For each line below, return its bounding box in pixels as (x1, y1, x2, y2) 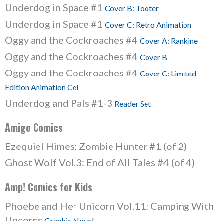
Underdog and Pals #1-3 (5, 97, 114, 109)
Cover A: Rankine (140, 36, 198, 45)
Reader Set (114, 99, 151, 108)
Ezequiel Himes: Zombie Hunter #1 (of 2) (5, 140, 187, 152)
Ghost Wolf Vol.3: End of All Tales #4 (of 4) (5, 156, 195, 168)
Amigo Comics (5, 120, 63, 135)
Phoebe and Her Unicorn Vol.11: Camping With (5, 200, 214, 212)
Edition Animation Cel (5, 82, 78, 92)
